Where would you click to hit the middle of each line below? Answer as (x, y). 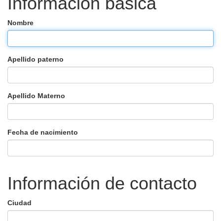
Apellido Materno (36, 95)
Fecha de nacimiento (43, 132)
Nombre (20, 22)
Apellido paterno (36, 59)
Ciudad (19, 203)
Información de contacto (102, 183)
